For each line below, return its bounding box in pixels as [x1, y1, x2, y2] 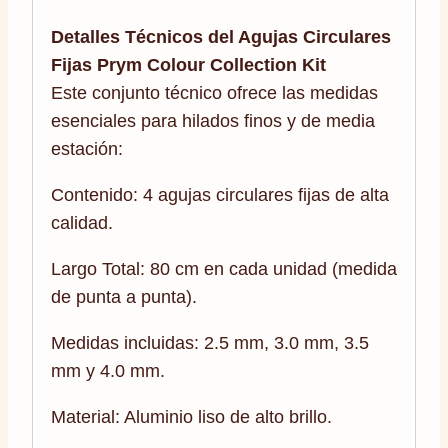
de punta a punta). [51, 286, 197, 307]
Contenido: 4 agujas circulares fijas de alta [51, 184, 389, 205]
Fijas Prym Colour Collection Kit [51, 54, 326, 75]
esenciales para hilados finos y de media [51, 110, 375, 131]
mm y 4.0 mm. [51, 360, 165, 381]
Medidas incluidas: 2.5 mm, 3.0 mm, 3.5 [51, 332, 369, 353]
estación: [51, 138, 123, 159]
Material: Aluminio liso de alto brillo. [51, 406, 332, 427]
